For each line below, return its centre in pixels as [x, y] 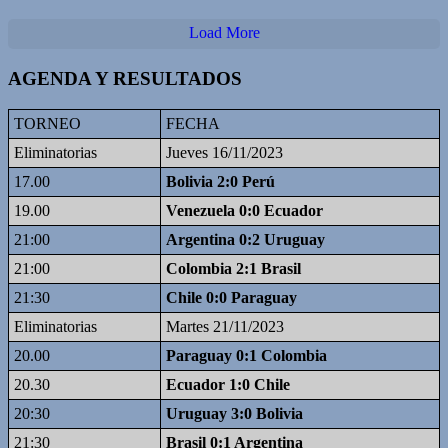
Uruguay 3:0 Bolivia [234, 413]
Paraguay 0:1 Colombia [246, 355]
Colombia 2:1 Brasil [233, 268]
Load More [224, 33]
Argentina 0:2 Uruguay [245, 239]
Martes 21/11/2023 [225, 326]
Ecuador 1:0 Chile [228, 384]
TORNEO [47, 123]
